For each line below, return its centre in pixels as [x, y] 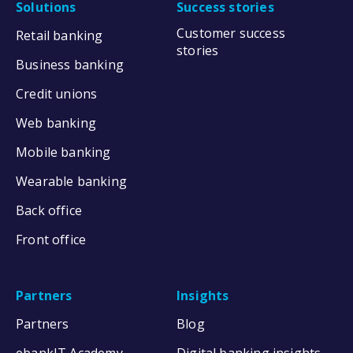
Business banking [70, 64]
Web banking [56, 123]
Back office [49, 210]
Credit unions [57, 93]
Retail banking [59, 35]
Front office [51, 239]
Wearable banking [71, 181]
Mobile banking [63, 152]
